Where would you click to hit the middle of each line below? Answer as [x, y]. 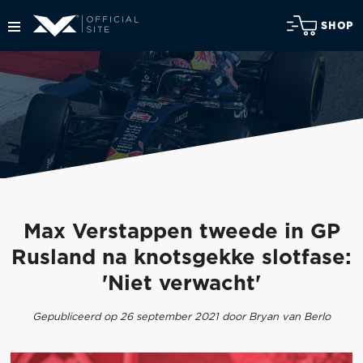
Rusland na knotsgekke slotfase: [181, 258]
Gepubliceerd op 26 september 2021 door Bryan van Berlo [181, 317]
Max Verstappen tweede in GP [181, 233]
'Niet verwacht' [181, 284]
